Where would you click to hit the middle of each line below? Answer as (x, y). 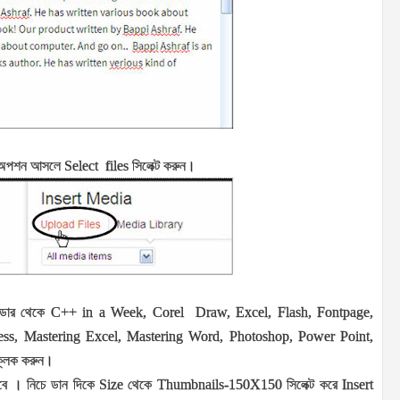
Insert (358, 385)
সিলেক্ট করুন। (164, 166)
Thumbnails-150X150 (222, 385)
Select (81, 166)
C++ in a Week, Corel (117, 312)
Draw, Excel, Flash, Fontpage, (284, 312)
